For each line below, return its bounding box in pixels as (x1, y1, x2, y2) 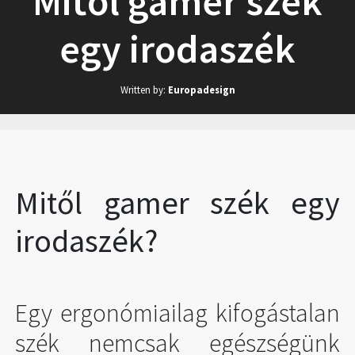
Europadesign (167, 82, 235, 96)
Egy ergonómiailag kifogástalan (15, 296, 340, 329)
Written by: (120, 82, 168, 96)
